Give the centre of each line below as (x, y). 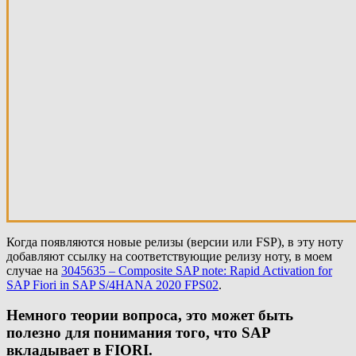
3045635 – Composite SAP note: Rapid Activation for (197, 270)
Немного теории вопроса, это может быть (150, 315)
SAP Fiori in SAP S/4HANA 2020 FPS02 (112, 284)
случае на (34, 270)
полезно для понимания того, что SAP (138, 333)
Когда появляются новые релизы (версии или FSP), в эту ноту (175, 242)
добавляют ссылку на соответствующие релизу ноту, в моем (169, 256)
